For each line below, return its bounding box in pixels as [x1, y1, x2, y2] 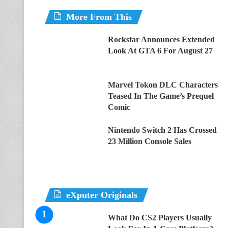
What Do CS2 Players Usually [108, 213, 212, 222]
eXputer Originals [66, 190, 137, 200]
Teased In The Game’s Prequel [108, 92, 214, 100]
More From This [66, 12, 132, 22]
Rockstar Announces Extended [108, 35, 215, 44]
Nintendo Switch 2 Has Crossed [108, 126, 217, 134]
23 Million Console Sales [108, 137, 191, 146]
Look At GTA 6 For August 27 [108, 46, 213, 55]
